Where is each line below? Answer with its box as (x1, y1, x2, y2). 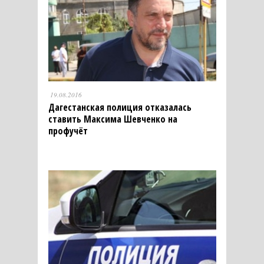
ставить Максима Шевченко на (48, 112, 177, 126)
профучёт (48, 124, 88, 137)
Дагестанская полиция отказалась (48, 100, 192, 114)
